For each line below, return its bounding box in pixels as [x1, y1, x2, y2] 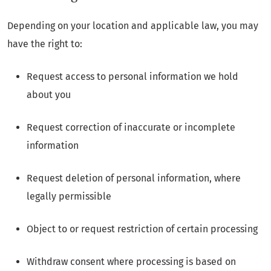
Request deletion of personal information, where [27, 172, 241, 184]
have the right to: [7, 38, 82, 50]
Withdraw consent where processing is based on [27, 256, 236, 268]
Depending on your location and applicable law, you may [7, 20, 258, 32]
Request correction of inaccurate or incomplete [27, 122, 235, 134]
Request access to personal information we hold [27, 71, 238, 83]
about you [27, 89, 71, 101]
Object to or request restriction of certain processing [27, 223, 258, 235]
